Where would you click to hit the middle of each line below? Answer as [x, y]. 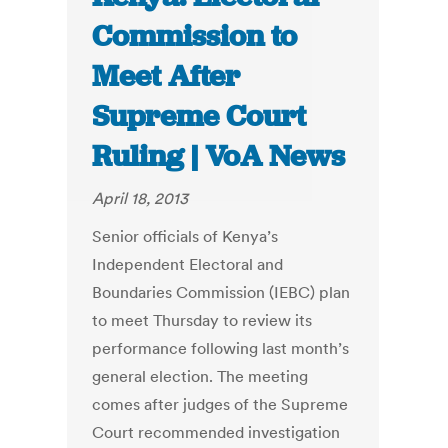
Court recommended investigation [216, 432]
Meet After [166, 76]
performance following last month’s [221, 348]
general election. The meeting [200, 376]
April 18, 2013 [140, 198]
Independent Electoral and [188, 264]
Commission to [195, 36]
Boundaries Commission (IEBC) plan [221, 292]
